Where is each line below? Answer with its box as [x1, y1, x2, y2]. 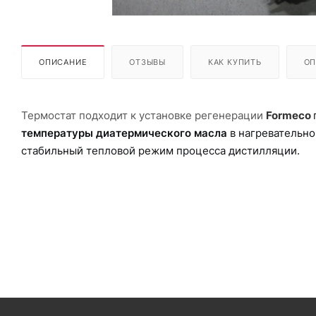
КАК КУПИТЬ [207, 57, 262, 67]
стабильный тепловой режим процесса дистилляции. [21, 144, 300, 157]
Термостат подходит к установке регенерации [21, 109, 266, 122]
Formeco [266, 109, 313, 122]
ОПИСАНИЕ [39, 57, 87, 67]
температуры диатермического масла [21, 126, 227, 140]
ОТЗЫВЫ [129, 57, 166, 67]
